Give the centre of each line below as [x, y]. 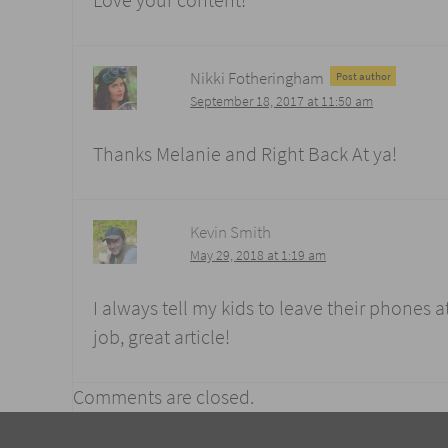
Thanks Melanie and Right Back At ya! [245, 154]
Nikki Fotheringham [257, 77]
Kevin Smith [231, 231]
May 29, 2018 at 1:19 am [258, 254]
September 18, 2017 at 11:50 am [282, 100]
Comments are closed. [163, 397]
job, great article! [161, 337]
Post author [363, 75]
